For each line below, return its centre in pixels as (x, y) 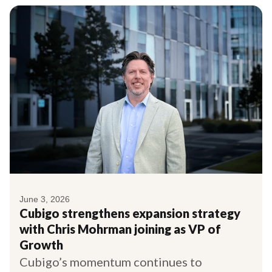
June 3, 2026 (45, 199)
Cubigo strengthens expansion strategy (130, 213)
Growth (41, 244)
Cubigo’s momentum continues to (111, 261)
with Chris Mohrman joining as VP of (120, 229)
